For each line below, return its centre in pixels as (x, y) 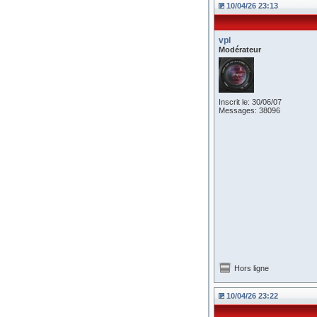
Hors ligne (252, 268)
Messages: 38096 (249, 110)
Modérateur (240, 50)
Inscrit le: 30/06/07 (250, 102)
